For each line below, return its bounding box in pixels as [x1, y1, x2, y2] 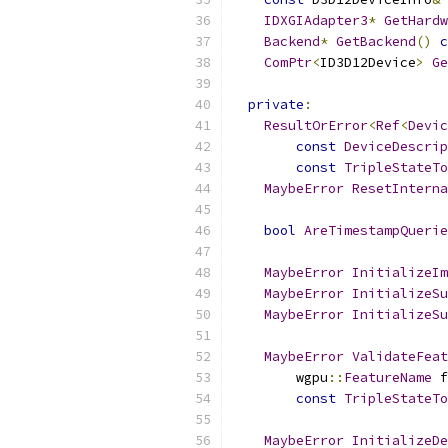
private [248, 96, 304, 113]
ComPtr [264, 54, 312, 71]
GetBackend [336, 33, 416, 50]
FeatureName [344, 369, 432, 386]
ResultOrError [264, 117, 368, 134]
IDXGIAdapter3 [264, 12, 368, 29]
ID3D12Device [320, 54, 416, 71]
